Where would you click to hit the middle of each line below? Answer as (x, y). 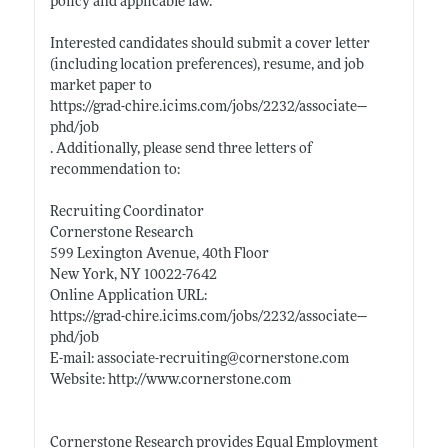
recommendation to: (114, 170)
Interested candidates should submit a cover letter (209, 44)
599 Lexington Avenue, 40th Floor (159, 254)
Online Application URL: (128, 296)
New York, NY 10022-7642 (133, 275)
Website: (78, 380)
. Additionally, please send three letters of (180, 149)
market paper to (100, 86)
